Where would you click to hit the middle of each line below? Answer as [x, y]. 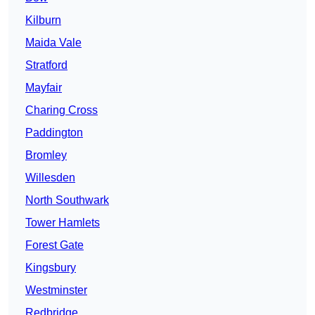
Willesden [50, 178]
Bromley [46, 155]
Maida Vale [53, 43]
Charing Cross [62, 110]
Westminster [56, 290]
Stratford [46, 65]
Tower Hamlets [63, 223]
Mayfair [44, 88]
